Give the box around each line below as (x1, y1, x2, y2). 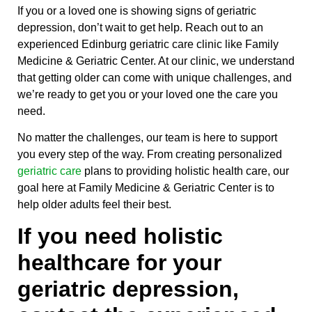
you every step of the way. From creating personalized (17, 148, 282, 161)
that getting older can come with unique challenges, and (17, 71, 292, 84)
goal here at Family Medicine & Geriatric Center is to (17, 182, 274, 194)
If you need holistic (17, 224, 223, 249)
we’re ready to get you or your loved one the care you (17, 88, 278, 100)
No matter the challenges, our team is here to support (17, 132, 277, 144)
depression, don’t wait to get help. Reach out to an (17, 21, 263, 33)
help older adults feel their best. (17, 198, 171, 211)
